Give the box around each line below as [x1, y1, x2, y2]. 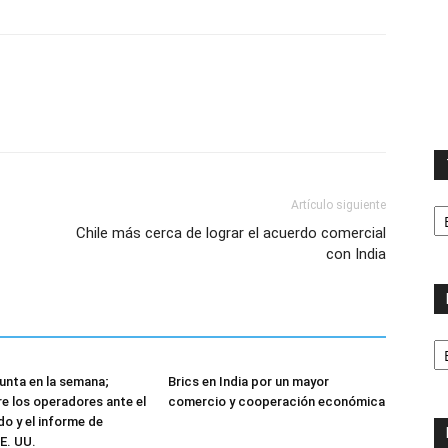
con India [326, 245, 386, 264]
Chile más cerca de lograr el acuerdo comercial [76, 224, 386, 243]
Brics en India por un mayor [168, 374, 329, 390]
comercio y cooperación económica [168, 394, 385, 410]
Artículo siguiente [291, 198, 386, 213]
